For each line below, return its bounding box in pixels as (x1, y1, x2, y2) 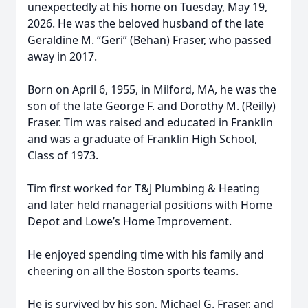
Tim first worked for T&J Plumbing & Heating (27, 181, 260, 196)
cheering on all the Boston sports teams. (27, 263, 239, 278)
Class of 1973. (27, 148, 98, 163)
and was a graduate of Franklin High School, (27, 131, 257, 146)
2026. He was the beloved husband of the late (27, 16, 264, 31)
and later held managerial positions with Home (27, 197, 272, 212)
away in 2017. (27, 49, 97, 64)
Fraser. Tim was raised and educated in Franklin (27, 115, 273, 130)
